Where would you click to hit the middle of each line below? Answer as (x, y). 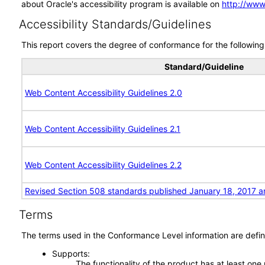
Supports (70, 253)
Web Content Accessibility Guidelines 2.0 (104, 93)
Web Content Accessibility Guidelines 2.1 (103, 129)
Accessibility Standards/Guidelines (115, 24)
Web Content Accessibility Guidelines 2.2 (103, 165)
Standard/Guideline (204, 67)
